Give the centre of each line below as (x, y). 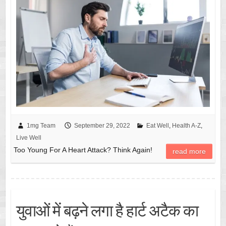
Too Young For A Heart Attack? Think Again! (83, 150)
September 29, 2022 (102, 125)
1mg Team (41, 125)
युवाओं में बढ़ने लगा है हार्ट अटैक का (107, 210)
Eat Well (157, 125)
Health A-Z (186, 125)
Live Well (29, 137)
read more (189, 151)
